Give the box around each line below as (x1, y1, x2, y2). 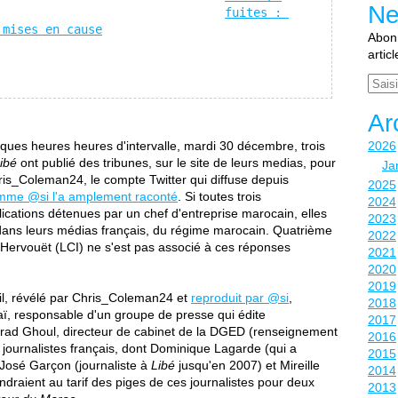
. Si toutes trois (178, 189, 261, 203)
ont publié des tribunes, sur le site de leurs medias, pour (17, 155, 336, 170)
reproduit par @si (191, 291, 289, 305)
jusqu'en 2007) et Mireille (175, 358, 320, 372)
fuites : (225, 5, 282, 20)
